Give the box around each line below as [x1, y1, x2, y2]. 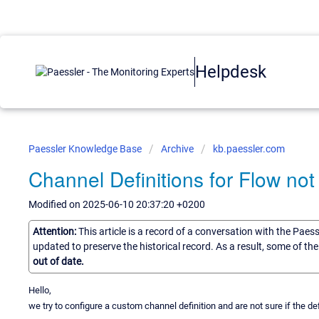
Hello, [28, 284, 51, 296]
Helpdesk [195, 61, 266, 82]
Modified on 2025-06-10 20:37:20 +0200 [28, 199, 205, 210]
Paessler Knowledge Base [28, 143, 144, 155]
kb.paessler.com [213, 143, 285, 155]
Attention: [33, 225, 78, 237]
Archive [161, 143, 194, 155]
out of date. [33, 255, 84, 267]
